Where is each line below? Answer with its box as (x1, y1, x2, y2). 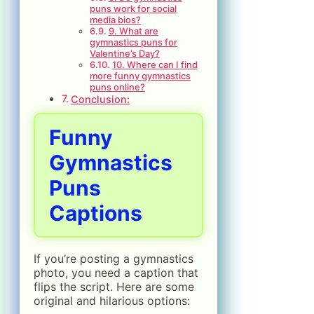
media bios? (90, 13, 141, 25)
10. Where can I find (111, 58, 198, 70)
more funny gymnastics (90, 69, 191, 81)
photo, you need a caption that (34, 265, 198, 280)
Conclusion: (70, 93, 130, 105)
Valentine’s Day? (90, 47, 160, 59)
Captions (49, 200, 142, 226)
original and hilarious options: (34, 293, 190, 308)
